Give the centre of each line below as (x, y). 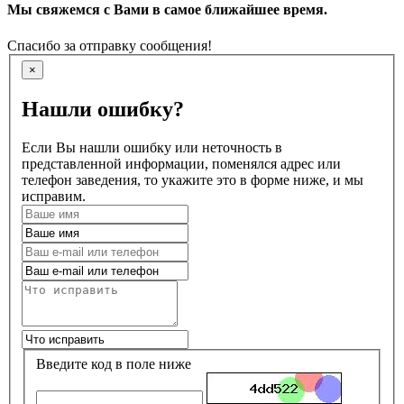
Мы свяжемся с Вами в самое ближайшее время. (167, 10)
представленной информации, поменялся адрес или (181, 163)
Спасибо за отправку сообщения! (110, 45)
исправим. (54, 196)
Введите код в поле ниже (114, 363)
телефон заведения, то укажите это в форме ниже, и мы (193, 179)
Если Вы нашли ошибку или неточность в (152, 147)
